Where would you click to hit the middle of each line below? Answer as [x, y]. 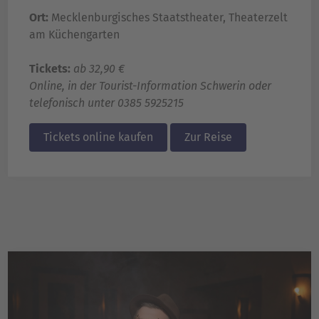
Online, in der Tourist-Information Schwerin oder [150, 86]
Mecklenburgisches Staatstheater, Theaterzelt [169, 18]
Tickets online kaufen [98, 137]
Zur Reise [208, 137]
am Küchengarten [74, 35]
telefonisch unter [73, 103]
